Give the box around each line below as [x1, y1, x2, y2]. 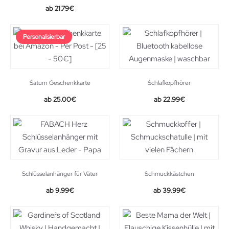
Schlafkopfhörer [148, 79, 191, 87]
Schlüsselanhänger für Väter [22, 170, 98, 178]
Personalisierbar [23, 33, 65, 41]
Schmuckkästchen [144, 170, 194, 178]
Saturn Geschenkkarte [29, 79, 90, 87]
